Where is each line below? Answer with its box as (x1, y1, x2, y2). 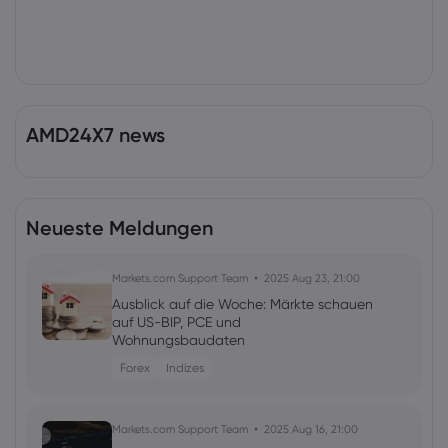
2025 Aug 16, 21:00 (264, 422, 358, 436)
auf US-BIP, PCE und (112, 314, 241, 330)
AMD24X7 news (26, 123, 165, 147)
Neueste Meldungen (26, 216, 213, 240)
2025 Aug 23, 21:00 (264, 271, 360, 285)
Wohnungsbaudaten (112, 332, 245, 348)
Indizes (166, 360, 204, 375)
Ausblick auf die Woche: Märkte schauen (112, 296, 373, 312)
